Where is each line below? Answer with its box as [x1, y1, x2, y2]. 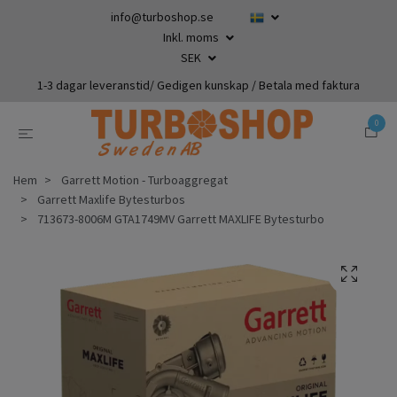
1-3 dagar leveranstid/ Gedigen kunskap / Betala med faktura [37, 77, 360, 93]
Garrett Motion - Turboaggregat [61, 171, 228, 188]
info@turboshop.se [111, 9, 214, 25]
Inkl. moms [163, 29, 222, 45]
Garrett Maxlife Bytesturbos [37, 191, 185, 207]
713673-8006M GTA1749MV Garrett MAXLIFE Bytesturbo [35, 210, 324, 227]
